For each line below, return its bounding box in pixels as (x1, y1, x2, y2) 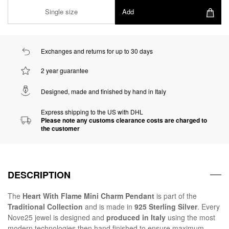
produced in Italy (106, 212, 166, 222)
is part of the (154, 190, 197, 201)
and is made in (83, 201, 134, 212)
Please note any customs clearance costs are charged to (41, 115, 207, 125)
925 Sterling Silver (134, 201, 197, 212)
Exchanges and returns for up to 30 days (41, 46, 153, 55)
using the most (166, 212, 215, 222)
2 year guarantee (41, 65, 88, 75)
